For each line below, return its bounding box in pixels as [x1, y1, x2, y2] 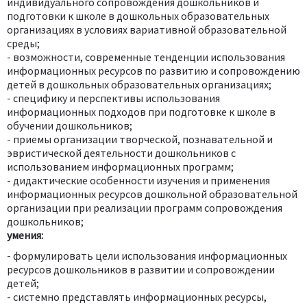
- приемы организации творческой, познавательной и [7, 132, 273, 146]
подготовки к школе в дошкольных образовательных [7, 8, 269, 23]
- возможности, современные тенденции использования [7, 49, 285, 64]
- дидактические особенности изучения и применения [7, 173, 270, 187]
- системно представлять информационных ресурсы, [7, 289, 267, 304]
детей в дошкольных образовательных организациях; [7, 77, 271, 91]
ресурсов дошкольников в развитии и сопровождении [7, 262, 275, 276]
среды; [7, 36, 40, 50]
